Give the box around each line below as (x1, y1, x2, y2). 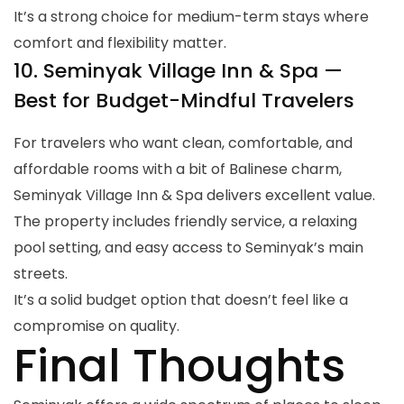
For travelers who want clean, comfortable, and (14, 132, 353, 153)
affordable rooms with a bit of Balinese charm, (14, 158, 342, 179)
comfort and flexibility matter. (14, 32, 226, 53)
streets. (14, 262, 68, 284)
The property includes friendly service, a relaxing (14, 210, 357, 232)
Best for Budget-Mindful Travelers (14, 86, 354, 115)
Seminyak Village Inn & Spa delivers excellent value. (14, 184, 375, 206)
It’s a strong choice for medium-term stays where (14, 5, 369, 27)
